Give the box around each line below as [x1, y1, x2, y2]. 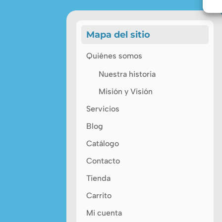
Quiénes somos [86, 51, 143, 60]
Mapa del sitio [86, 29, 151, 40]
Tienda [86, 173, 111, 183]
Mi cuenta [86, 208, 122, 218]
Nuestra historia [99, 69, 156, 79]
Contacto [86, 156, 120, 166]
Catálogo [86, 138, 119, 148]
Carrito [86, 190, 112, 200]
